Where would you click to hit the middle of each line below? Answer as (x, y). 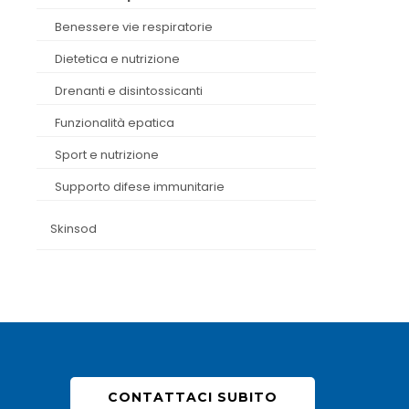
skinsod (78, 229)
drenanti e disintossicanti (133, 91)
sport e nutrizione (111, 155)
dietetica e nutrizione (122, 59)
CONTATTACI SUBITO (193, 397)
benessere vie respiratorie (138, 27)
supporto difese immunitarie (144, 187)
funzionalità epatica (118, 123)
